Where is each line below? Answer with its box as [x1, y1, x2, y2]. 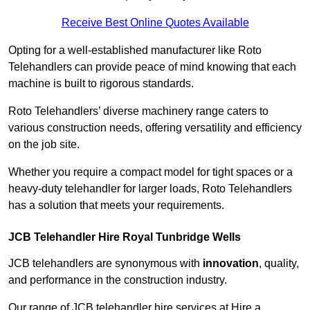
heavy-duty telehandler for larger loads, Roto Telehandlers [8, 183, 292, 195]
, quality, [259, 257, 299, 270]
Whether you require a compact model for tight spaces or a [8, 166, 293, 179]
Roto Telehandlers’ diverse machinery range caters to [8, 105, 268, 118]
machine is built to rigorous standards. [8, 77, 194, 90]
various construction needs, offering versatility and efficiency [8, 122, 302, 134]
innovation [203, 257, 259, 270]
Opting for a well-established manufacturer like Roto [8, 44, 262, 57]
